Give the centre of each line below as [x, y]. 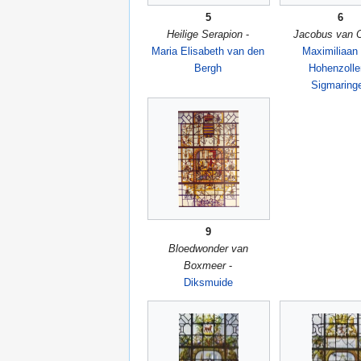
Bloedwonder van [208, 249]
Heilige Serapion [205, 34]
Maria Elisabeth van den [208, 51]
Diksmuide [208, 283]
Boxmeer [205, 266]
